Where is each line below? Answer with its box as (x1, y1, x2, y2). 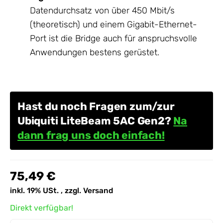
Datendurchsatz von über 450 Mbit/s (30, 5, 175, 15)
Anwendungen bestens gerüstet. (30, 47, 159, 57)
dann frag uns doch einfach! (17, 129, 165, 142)
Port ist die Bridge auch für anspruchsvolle (30, 33, 197, 43)
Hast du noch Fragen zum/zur (17, 100, 175, 113)
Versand (83, 186, 113, 196)
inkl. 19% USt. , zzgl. (10, 186, 83, 196)
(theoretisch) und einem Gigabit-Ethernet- (30, 19, 197, 29)
